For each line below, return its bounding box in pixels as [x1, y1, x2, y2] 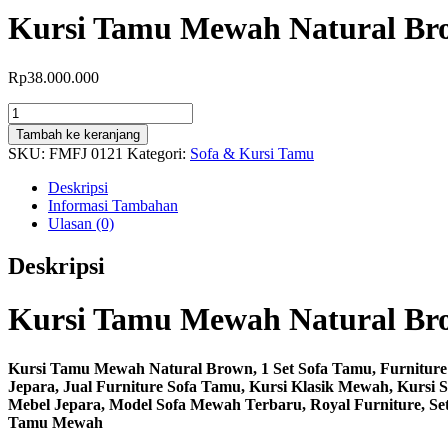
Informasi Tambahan [48, 196, 178, 214]
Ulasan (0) [48, 214, 114, 232]
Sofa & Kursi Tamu [190, 144, 314, 162]
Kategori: [127, 144, 190, 162]
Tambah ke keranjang [16, 126, 140, 142]
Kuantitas [7, 101, 67, 119]
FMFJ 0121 [49, 144, 123, 162]
